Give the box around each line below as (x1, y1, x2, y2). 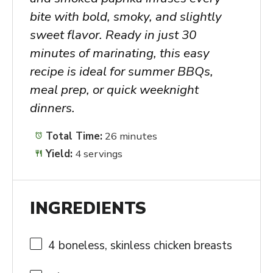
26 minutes (105, 129, 158, 143)
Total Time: (43, 129, 103, 143)
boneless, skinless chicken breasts (55, 237, 232, 253)
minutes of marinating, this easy (29, 44, 210, 62)
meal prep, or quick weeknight (29, 80, 199, 98)
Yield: (43, 147, 73, 161)
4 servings (75, 147, 123, 161)
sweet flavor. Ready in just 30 (29, 26, 196, 43)
